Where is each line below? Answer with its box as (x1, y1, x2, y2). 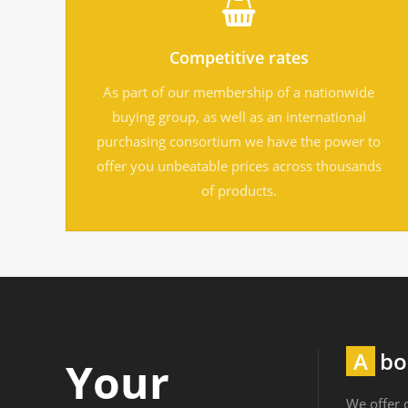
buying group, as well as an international (111, 107, 366, 126)
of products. (200, 180, 277, 199)
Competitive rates (168, 46, 309, 68)
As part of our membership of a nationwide (103, 82, 374, 101)
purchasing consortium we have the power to (97, 131, 381, 150)
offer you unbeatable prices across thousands (96, 156, 382, 175)
